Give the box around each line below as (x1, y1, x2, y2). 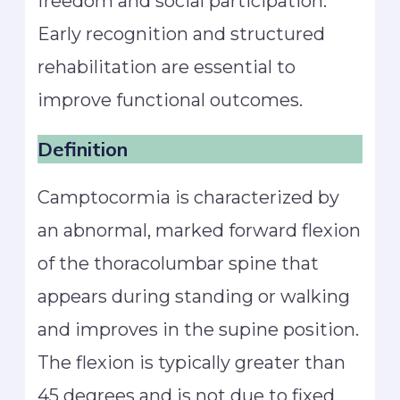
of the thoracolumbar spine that (37, 253, 320, 275)
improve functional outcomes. (37, 89, 304, 112)
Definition (37, 137, 129, 162)
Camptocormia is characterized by (37, 187, 340, 209)
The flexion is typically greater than (37, 352, 346, 374)
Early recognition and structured (37, 23, 326, 46)
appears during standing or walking (37, 286, 351, 308)
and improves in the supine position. (37, 319, 360, 341)
